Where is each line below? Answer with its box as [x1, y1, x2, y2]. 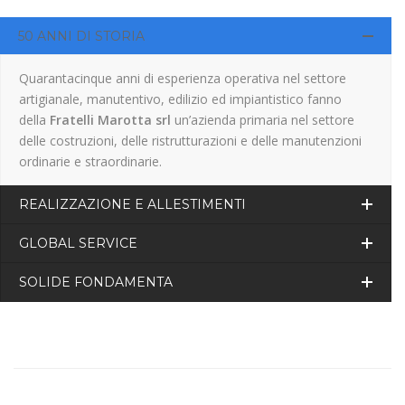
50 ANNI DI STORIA [18, 28, 145, 45]
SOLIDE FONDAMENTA [19, 274, 173, 291]
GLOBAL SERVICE [19, 235, 137, 252]
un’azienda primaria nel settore [171, 111, 354, 129]
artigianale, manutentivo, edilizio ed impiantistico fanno [19, 90, 342, 108]
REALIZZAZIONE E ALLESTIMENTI [19, 196, 246, 213]
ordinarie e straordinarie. [19, 153, 162, 171]
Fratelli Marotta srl [50, 111, 171, 129]
